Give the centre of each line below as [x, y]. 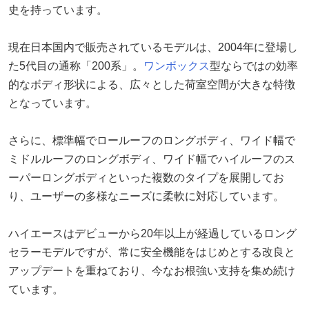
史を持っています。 [58, 10]
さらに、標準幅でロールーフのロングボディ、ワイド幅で [152, 140]
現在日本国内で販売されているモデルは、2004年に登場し [153, 47]
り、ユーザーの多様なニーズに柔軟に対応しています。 [146, 196]
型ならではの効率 [254, 66]
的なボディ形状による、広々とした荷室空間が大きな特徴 [152, 84]
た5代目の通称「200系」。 [76, 66]
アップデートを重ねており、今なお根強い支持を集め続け [152, 270]
